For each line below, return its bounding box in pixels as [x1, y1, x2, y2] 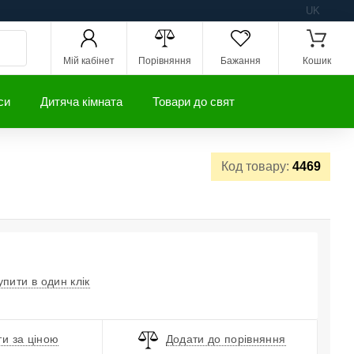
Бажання [220, 55, 261, 66]
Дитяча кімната [40, 95, 122, 108]
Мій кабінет [63, 55, 115, 66]
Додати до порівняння [165, 333, 286, 346]
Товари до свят [153, 95, 235, 108]
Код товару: [220, 160, 292, 174]
